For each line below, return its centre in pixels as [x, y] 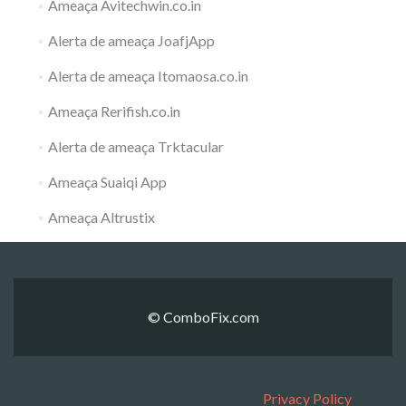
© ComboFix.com [203, 316]
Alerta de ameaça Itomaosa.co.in [148, 75]
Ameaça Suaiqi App [107, 181]
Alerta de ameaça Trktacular [135, 146]
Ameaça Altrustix [101, 217]
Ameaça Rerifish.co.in [114, 111]
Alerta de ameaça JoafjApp [131, 40]
